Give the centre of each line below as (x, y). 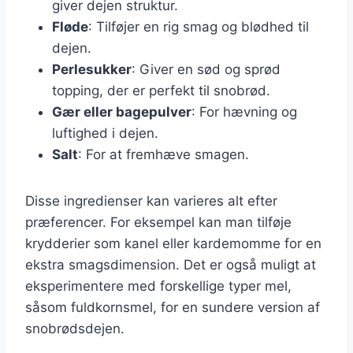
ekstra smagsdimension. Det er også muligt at (171, 264)
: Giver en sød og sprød (206, 69)
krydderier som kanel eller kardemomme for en (173, 243)
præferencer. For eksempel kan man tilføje (158, 222)
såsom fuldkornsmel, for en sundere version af (173, 307)
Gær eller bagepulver (122, 111)
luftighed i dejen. (105, 133)
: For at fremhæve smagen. (163, 154)
